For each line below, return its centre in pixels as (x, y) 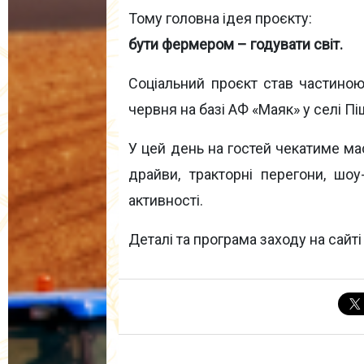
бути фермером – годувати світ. (236, 45)
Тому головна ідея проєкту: (221, 19)
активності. (166, 201)
